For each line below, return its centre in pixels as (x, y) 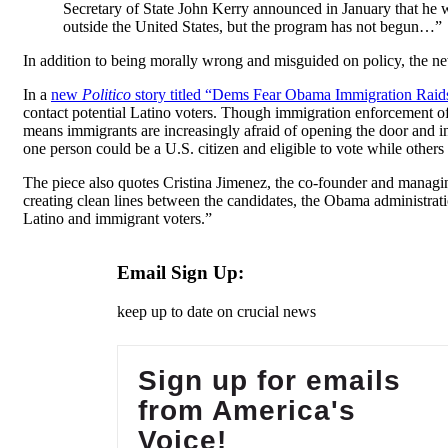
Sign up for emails (269, 380)
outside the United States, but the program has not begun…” (252, 26)
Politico (106, 94)
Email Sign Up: (180, 273)
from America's (247, 410)
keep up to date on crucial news (216, 311)
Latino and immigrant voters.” (117, 218)
